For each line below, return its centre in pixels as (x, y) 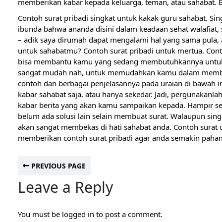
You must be (40, 214)
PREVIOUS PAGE (58, 166)
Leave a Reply (66, 187)
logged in (78, 214)
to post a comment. (129, 214)
